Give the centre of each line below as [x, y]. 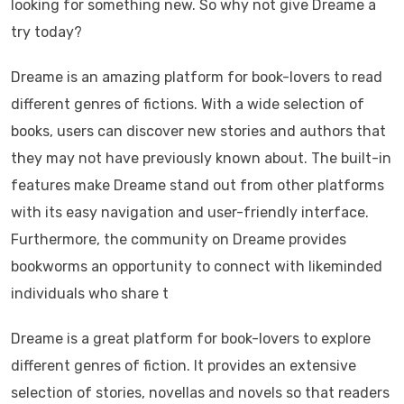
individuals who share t [90, 294]
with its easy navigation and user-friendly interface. [190, 213]
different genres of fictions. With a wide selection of [188, 105]
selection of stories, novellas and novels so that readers [200, 393]
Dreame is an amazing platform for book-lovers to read [197, 78]
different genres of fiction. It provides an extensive [184, 366]
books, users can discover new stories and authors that [198, 132]
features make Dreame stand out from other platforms [197, 186]
